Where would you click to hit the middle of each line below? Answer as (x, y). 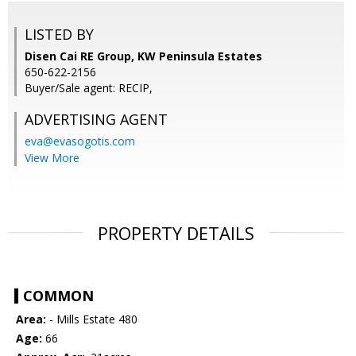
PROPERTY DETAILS (176, 233)
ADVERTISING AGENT (96, 120)
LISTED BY (59, 35)
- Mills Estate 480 (92, 319)
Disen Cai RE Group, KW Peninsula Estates (143, 56)
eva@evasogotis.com (80, 141)
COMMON (58, 296)
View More (52, 158)
